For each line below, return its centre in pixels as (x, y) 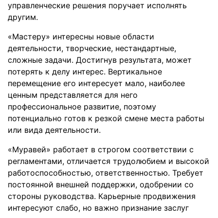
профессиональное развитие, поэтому (82, 107)
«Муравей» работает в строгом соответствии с (101, 149)
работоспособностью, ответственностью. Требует (106, 173)
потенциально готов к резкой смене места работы (106, 118)
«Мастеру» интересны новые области (81, 36)
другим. (23, 17)
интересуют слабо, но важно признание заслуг (98, 208)
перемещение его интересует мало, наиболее (96, 83)
